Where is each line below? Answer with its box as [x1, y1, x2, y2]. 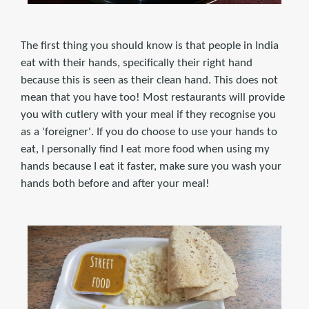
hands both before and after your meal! [21, 177, 210, 190]
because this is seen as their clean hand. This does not [21, 74, 278, 86]
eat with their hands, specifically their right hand [21, 57, 252, 69]
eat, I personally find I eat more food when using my [21, 143, 270, 155]
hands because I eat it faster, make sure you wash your [21, 160, 281, 172]
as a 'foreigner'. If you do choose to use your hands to [21, 126, 277, 138]
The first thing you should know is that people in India [21, 39, 279, 52]
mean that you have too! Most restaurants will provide [21, 91, 285, 103]
